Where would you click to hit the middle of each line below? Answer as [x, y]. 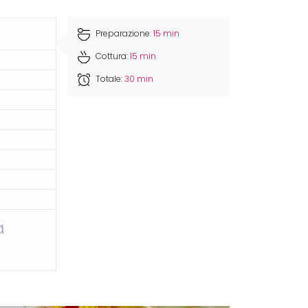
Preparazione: [124, 34]
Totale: [109, 79]
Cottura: [112, 57]
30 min [139, 79]
